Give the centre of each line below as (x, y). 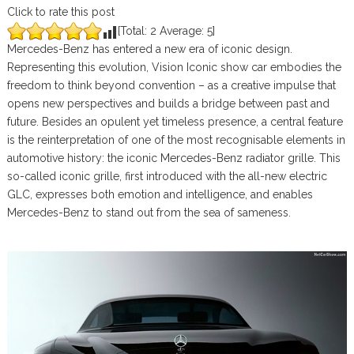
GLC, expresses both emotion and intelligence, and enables (160, 194)
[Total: (134, 31)
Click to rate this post (60, 12)
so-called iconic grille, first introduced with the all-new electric (167, 176)
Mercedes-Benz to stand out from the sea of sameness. (149, 213)
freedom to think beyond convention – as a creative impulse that (171, 85)
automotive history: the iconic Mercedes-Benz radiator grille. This (173, 158)
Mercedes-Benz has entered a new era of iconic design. (149, 49)
